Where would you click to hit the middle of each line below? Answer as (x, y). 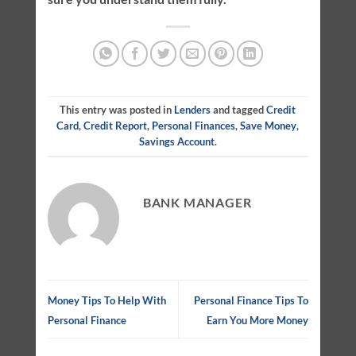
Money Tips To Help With (106, 301)
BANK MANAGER (197, 203)
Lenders (193, 110)
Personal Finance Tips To (252, 301)
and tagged (239, 110)
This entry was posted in (117, 110)
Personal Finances (194, 126)
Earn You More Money (258, 321)
